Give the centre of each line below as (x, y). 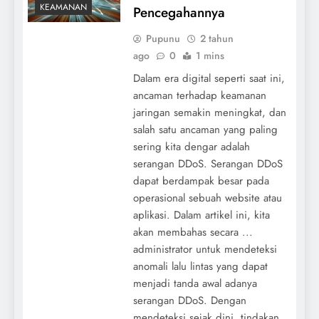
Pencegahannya (179, 12)
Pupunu (163, 38)
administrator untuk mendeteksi (205, 249)
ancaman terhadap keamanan (199, 95)
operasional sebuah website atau (207, 198)
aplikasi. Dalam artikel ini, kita (201, 215)
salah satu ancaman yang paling (205, 129)
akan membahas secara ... (193, 232)
